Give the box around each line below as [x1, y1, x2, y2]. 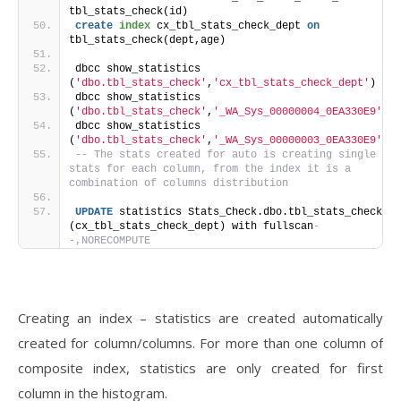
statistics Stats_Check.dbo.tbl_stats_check [113, 206, 382, 218]
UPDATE [75, 206, 113, 218]
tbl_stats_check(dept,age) [69, 34, 226, 47]
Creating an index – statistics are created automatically [18, 309, 383, 327]
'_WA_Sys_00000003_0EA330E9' [213, 134, 382, 147]
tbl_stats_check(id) [69, 5, 188, 18]
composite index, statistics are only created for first [18, 359, 383, 377]
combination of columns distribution [69, 177, 288, 190]
